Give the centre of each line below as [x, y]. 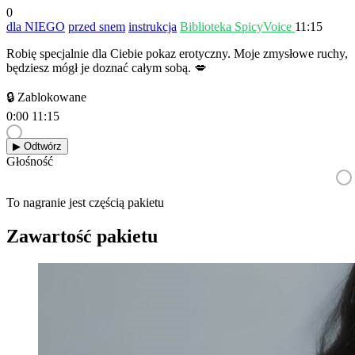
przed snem [97, 26]
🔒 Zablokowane [46, 97]
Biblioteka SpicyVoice [237, 26]
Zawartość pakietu [82, 236]
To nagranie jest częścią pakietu [85, 202]
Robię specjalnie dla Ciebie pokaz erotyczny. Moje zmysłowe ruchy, [177, 53]
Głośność [30, 161]
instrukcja [153, 26]
